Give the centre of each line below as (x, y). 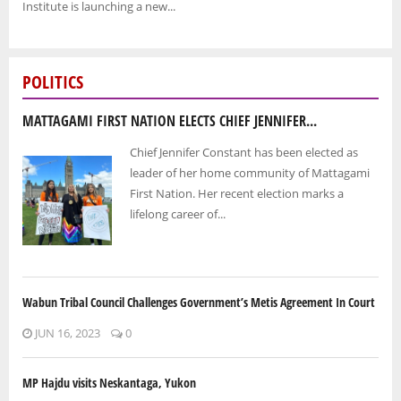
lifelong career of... (178, 214)
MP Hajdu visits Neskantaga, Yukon (109, 383)
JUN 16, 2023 (66, 333)
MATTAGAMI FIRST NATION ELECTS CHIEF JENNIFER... (170, 121)
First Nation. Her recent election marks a (237, 194)
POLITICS (53, 82)
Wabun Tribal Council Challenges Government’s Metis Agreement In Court (199, 303)
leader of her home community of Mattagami (250, 173)
